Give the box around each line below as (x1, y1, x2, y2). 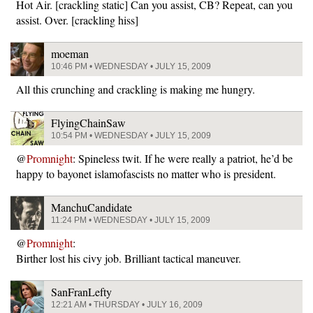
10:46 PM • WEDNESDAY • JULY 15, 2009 (51, 61, 211, 71)
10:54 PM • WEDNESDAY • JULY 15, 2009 (51, 130, 211, 140)
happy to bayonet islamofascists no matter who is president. (16, 166, 276, 181)
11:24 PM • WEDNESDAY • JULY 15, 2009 (51, 214, 210, 225)
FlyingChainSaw (51, 115, 126, 130)
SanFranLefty (51, 284, 112, 299)
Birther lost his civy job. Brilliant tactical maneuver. (16, 250, 241, 265)
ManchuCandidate (51, 199, 132, 214)
